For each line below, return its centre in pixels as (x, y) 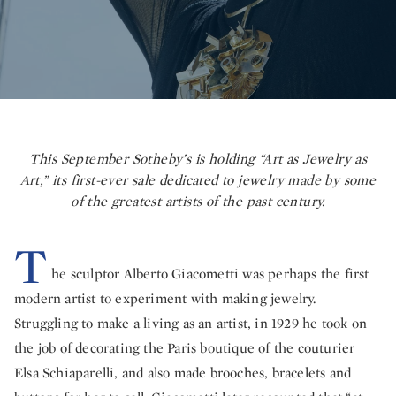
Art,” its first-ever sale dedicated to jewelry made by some (198, 180)
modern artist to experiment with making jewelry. (165, 298)
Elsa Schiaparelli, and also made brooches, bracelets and (183, 373)
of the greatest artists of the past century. (198, 201)
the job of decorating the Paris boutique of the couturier (185, 348)
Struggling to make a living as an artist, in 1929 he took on (191, 323)
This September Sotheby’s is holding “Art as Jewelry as (198, 159)
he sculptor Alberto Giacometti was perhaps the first (210, 274)
